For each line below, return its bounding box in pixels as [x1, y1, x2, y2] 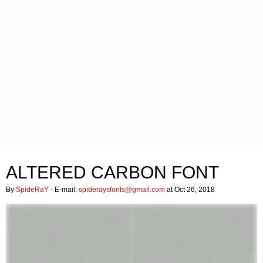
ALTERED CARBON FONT [6, 163, 219, 182]
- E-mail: [49, 186, 79, 194]
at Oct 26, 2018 [165, 186, 215, 194]
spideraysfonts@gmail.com [79, 186, 165, 194]
